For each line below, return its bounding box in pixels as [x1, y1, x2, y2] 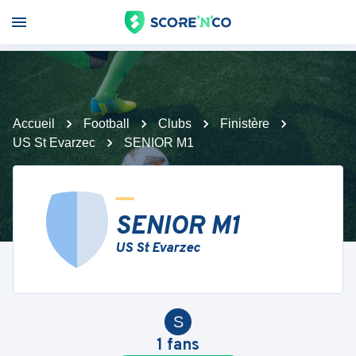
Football [83, 117, 130, 130]
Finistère [220, 117, 269, 130]
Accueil [13, 117, 55, 130]
